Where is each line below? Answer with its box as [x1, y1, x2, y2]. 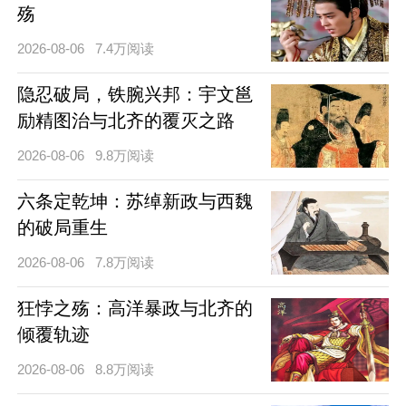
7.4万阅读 [95, 41, 155, 57]
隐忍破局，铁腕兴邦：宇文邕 [16, 84, 253, 105]
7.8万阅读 [95, 255, 155, 271]
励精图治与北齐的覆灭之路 [16, 111, 235, 131]
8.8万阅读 [95, 362, 155, 378]
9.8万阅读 [95, 148, 155, 164]
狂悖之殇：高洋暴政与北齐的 [16, 298, 253, 319]
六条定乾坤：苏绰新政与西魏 [16, 191, 253, 212]
